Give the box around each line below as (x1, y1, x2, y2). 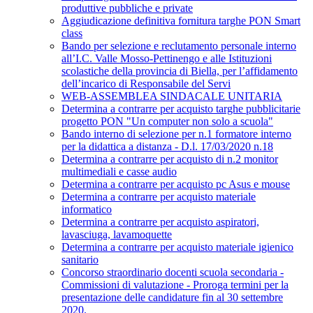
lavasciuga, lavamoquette (61, 228, 172, 241)
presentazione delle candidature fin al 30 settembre (61, 291, 283, 304)
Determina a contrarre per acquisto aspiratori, (61, 216, 259, 228)
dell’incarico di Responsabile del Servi (61, 78, 231, 90)
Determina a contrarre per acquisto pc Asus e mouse (61, 178, 290, 191)
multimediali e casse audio (61, 166, 177, 178)
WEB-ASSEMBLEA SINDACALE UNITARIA (61, 90, 282, 103)
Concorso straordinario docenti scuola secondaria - (61, 266, 284, 279)
